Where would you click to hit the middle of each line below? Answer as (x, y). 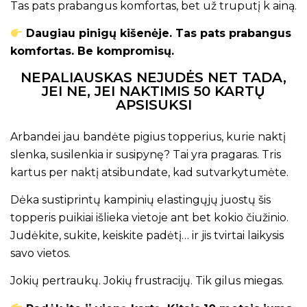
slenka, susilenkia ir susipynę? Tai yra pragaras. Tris (146, 154)
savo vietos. (40, 254)
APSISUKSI (153, 105)
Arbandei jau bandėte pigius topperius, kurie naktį (148, 136)
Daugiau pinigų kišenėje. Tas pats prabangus (157, 34)
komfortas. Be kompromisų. (92, 51)
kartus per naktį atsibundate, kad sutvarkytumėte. (149, 172)
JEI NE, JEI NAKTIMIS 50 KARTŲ (153, 91)
